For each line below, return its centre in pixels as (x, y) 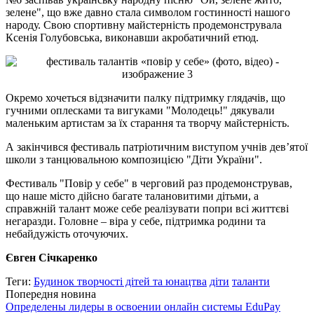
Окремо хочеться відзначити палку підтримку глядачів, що (145, 97)
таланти (251, 281)
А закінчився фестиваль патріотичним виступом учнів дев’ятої (157, 146)
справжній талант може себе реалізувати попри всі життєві (147, 208)
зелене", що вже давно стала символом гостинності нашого (148, 12)
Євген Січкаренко (52, 257)
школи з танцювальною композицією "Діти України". (134, 159)
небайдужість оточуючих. (67, 233)
